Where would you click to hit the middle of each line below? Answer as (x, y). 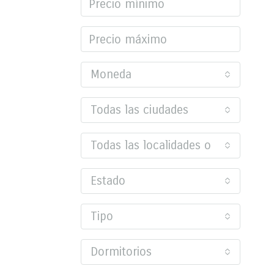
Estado (108, 181)
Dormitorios (121, 252)
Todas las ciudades (139, 110)
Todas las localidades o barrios (171, 145)
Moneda (111, 74)
